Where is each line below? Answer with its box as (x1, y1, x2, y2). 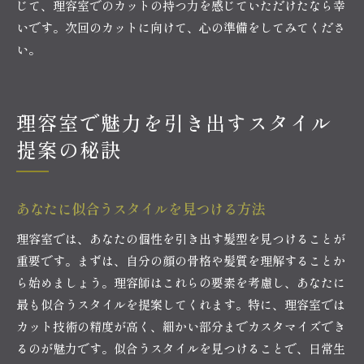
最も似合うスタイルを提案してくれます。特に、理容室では (16, 295, 345, 313)
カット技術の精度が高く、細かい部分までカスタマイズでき (16, 317, 345, 335)
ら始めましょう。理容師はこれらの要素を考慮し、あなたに (16, 273, 345, 291)
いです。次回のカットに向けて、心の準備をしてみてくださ (16, 18, 345, 36)
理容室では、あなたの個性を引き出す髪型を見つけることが (16, 229, 345, 247)
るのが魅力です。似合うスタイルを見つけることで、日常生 (16, 339, 345, 357)
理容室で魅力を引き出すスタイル (16, 107, 333, 136)
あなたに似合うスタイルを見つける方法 (16, 197, 265, 219)
